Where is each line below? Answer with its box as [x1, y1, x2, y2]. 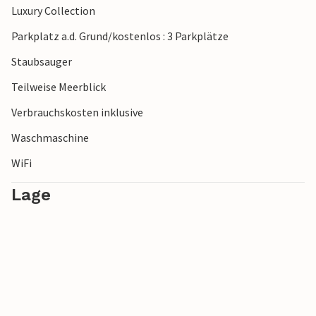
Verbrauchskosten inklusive [11, 105, 143, 120]
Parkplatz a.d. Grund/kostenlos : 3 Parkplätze [11, 29, 229, 44]
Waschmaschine [11, 130, 89, 145]
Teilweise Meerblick [11, 80, 106, 95]
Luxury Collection [11, 4, 95, 18]
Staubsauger [11, 54, 72, 69]
